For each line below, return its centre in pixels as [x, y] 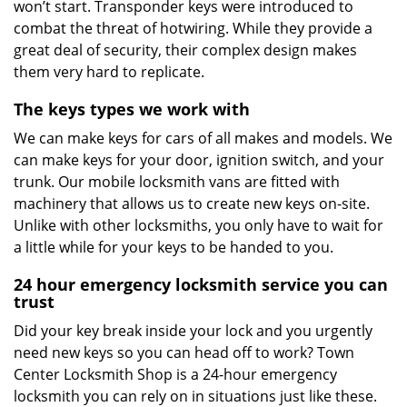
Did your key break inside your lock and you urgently [193, 331]
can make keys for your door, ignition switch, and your [199, 160]
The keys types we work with [132, 109]
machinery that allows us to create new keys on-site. [192, 203]
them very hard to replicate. [111, 72]
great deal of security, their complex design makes [185, 50]
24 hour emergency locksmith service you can [201, 284]
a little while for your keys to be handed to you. [175, 247]
